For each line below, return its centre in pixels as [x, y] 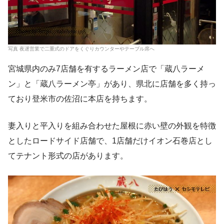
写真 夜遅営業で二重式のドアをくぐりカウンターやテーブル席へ [81, 48]
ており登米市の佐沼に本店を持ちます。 [80, 98]
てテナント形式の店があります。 [68, 155]
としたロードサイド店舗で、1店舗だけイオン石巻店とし [110, 140]
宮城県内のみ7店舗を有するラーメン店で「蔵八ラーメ [106, 68]
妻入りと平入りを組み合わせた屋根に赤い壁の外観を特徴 [112, 125]
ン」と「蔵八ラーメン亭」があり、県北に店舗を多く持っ [112, 83]
